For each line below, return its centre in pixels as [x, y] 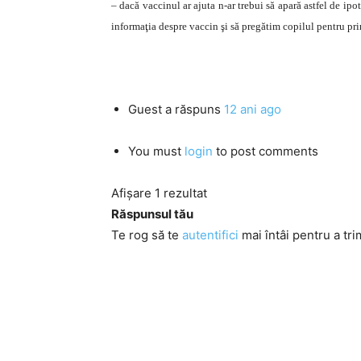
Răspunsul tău [152, 214]
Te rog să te [147, 235]
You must [156, 151]
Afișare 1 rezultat [159, 193]
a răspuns [193, 109]
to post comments [266, 151]
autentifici [210, 235]
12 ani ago [253, 109]
